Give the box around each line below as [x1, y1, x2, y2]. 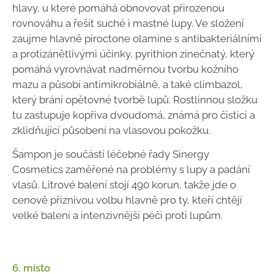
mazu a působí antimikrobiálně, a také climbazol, [12, 78, 243, 91]
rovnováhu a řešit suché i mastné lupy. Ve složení [12, 17, 244, 30]
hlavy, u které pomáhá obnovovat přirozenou [12, 2, 224, 15]
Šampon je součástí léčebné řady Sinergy [12, 148, 209, 161]
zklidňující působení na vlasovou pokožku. [12, 124, 210, 137]
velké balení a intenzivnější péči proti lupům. [12, 209, 223, 222]
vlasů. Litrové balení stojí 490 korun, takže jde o [12, 179, 236, 191]
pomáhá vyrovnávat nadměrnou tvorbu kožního [12, 63, 239, 76]
